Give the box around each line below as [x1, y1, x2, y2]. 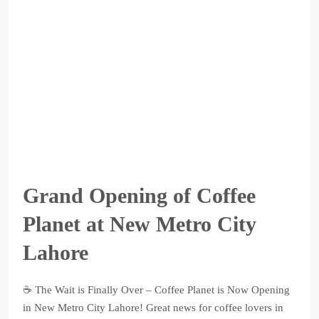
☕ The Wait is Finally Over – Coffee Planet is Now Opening [23, 284, 290, 296]
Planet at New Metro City [23, 212, 256, 236]
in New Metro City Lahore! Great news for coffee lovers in [23, 302, 283, 313]
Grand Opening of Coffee [23, 184, 256, 207]
